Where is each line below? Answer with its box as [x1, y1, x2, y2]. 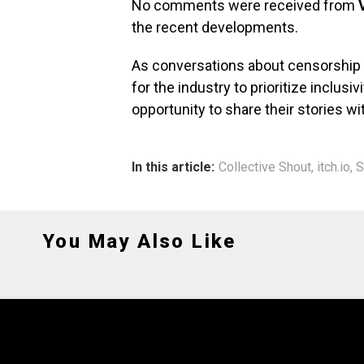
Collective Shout [219, 158, 311, 175]
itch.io [317, 158, 350, 175]
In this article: [132, 158, 214, 175]
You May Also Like [42, 229, 236, 253]
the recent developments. [132, 18, 298, 36]
